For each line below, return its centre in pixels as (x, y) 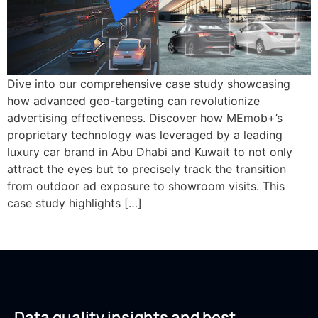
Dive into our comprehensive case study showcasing (149, 83)
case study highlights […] (75, 203)
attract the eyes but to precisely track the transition (147, 169)
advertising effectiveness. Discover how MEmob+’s (145, 117)
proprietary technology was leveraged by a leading (145, 135)
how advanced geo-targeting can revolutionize (133, 100)
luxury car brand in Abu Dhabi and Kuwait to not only (150, 152)
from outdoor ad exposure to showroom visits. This (146, 186)
